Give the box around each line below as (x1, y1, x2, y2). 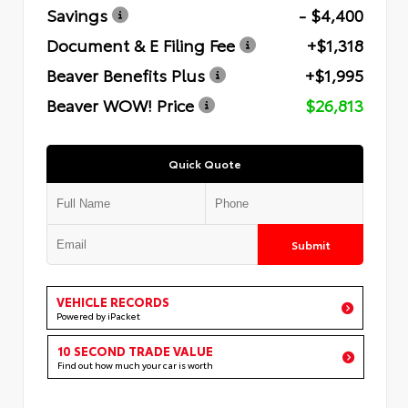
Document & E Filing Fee (46, 32, 235, 56)
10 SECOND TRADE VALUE (57, 342, 213, 359)
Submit (291, 236, 331, 252)
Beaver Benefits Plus (46, 62, 205, 87)
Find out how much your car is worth (57, 357, 213, 372)
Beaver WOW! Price (46, 92, 194, 117)
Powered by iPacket (56, 308, 140, 322)
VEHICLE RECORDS (56, 292, 169, 310)
